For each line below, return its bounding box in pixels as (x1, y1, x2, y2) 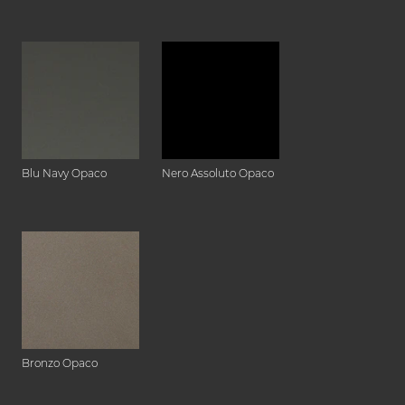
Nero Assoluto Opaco (162, 166, 274, 181)
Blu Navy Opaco (22, 166, 107, 181)
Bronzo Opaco (22, 356, 98, 371)
